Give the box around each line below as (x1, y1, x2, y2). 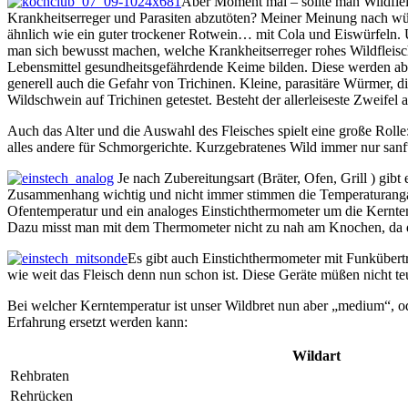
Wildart (292, 347, 341, 363)
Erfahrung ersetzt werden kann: (7, 313, 188, 330)
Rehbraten (10, 367, 69, 383)
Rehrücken (10, 387, 73, 403)
